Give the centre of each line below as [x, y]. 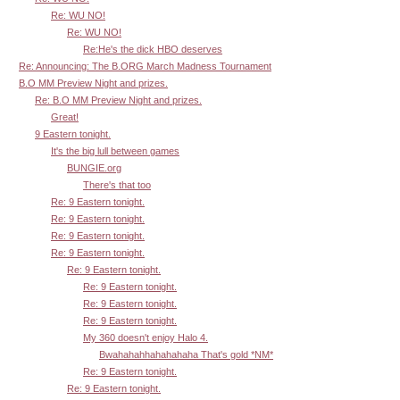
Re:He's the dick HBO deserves [153, 50]
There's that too [117, 185]
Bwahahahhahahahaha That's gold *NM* [186, 355]
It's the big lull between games [115, 151]
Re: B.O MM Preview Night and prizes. [118, 100]
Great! [65, 117]
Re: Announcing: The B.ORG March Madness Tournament [145, 67]
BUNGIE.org [94, 168]
